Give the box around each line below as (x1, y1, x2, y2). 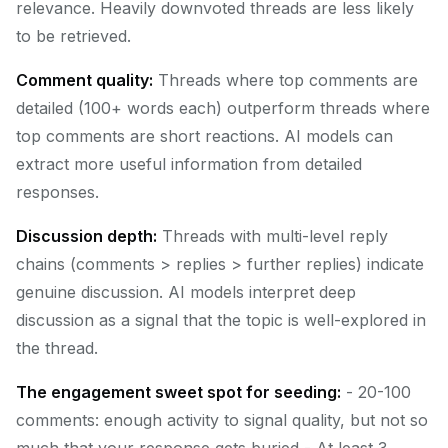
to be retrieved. (16, 26, 131, 46)
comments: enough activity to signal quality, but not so (16, 410, 428, 430)
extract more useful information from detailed (16, 154, 362, 174)
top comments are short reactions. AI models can (16, 126, 393, 146)
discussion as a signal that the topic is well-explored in (16, 310, 426, 330)
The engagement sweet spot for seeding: (16, 382, 341, 402)
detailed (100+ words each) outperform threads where (16, 98, 430, 118)
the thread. (16, 338, 98, 358)
